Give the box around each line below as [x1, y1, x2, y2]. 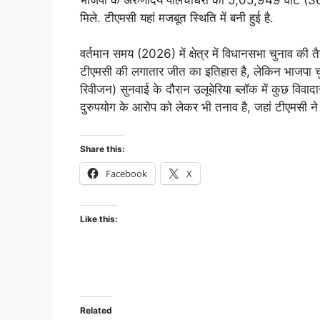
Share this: [80, 143, 125, 154]
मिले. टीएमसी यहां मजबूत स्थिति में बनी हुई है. [80, 10, 274, 25]
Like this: [80, 213, 118, 224]
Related [80, 304, 112, 316]
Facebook [106, 166, 147, 180]
